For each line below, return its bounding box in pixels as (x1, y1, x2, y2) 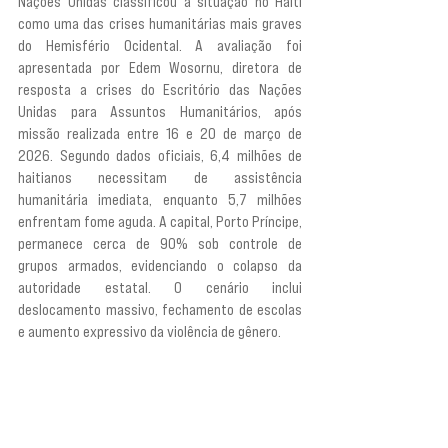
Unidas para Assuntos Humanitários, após (18, 102, 302, 121)
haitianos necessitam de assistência (18, 168, 302, 187)
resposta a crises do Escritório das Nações (18, 80, 302, 99)
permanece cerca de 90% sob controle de (18, 234, 302, 253)
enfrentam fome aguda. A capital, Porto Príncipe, (18, 212, 302, 231)
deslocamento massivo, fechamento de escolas (18, 300, 302, 319)
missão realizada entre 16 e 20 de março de (18, 124, 302, 143)
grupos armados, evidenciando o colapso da (18, 256, 302, 275)
